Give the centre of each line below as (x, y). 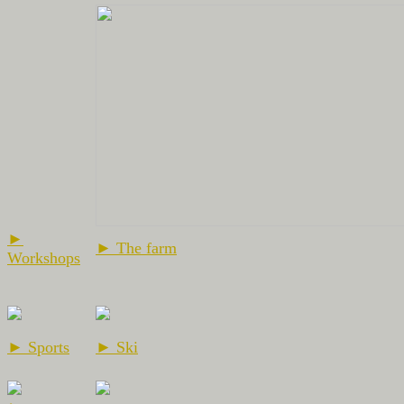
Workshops (44, 257)
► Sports (38, 347)
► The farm (136, 248)
